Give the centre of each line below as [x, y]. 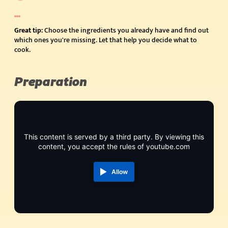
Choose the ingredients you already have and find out [126, 31]
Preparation [51, 82]
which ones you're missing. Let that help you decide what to [106, 40]
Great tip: [28, 31]
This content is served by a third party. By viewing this [114, 137]
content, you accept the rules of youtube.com [114, 147]
